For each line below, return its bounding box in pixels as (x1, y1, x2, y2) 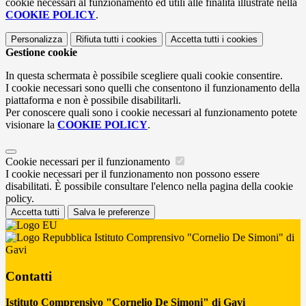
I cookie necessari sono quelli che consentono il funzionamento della (5, 81, 300, 94)
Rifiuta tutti (76, 33, 119, 44)
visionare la (5, 118, 57, 130)
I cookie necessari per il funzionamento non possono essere (5, 167, 260, 180)
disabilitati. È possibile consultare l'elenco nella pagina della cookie (5, 180, 293, 192)
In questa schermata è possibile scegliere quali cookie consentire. (5, 69, 283, 81)
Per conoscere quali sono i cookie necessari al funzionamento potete (5, 106, 297, 118)
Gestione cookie (5, 46, 77, 58)
